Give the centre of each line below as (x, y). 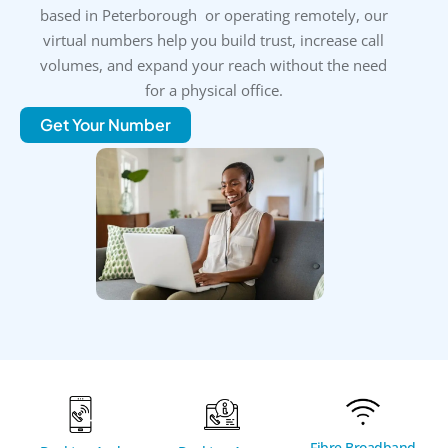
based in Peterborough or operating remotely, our (213, 15)
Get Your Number (105, 125)
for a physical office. (213, 90)
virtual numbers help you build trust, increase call (214, 40)
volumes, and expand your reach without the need (214, 65)
